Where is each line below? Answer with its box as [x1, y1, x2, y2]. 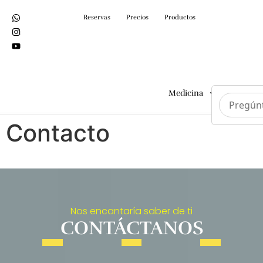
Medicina [168, 88, 203, 98]
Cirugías [228, 88, 259, 98]
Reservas [83, 14, 110, 21]
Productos [164, 14, 195, 21]
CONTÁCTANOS [60, 217, 203, 240]
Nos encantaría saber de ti [70, 204, 193, 218]
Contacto [6, 119, 110, 147]
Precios [126, 14, 149, 21]
